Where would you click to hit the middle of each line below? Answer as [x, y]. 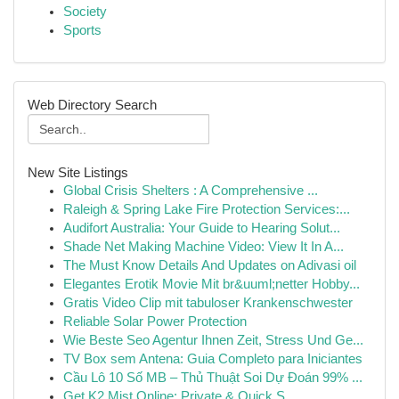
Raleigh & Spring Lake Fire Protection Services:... [207, 209]
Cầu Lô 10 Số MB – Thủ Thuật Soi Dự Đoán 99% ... [213, 378]
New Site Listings [78, 172]
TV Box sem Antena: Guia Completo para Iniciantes [213, 359]
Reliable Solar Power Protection [155, 322]
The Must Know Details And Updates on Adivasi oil [210, 265]
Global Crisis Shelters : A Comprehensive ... [191, 191]
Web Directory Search [92, 105]
